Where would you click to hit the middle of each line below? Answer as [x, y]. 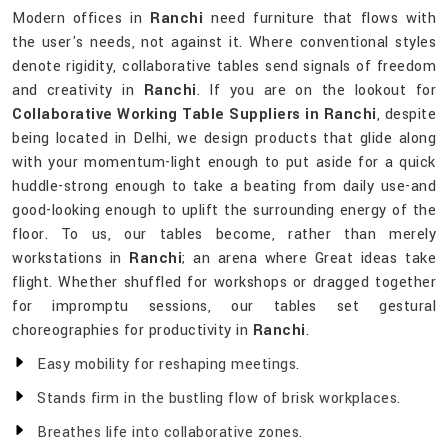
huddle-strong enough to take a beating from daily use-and [224, 187]
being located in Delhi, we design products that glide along [224, 139]
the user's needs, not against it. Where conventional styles [224, 43]
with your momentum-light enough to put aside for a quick [224, 163]
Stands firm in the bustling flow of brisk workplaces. [219, 399]
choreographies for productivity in [132, 331]
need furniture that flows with [319, 19]
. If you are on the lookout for [316, 91]
